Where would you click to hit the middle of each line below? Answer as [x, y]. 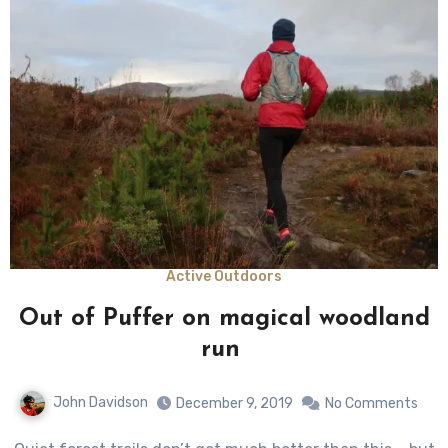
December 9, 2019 [234, 404]
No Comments [371, 404]
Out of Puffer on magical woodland [224, 319]
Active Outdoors [224, 277]
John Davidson [100, 403]
